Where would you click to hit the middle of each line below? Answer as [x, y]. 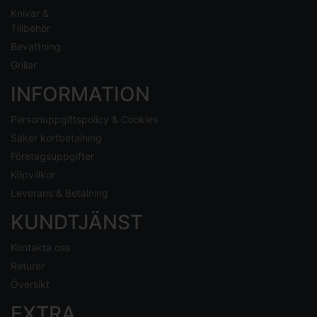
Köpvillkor [33, 175]
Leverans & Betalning [59, 193]
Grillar [24, 65]
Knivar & [30, 13]
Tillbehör [30, 28]
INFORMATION [80, 94]
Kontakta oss [40, 248]
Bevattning [36, 47]
